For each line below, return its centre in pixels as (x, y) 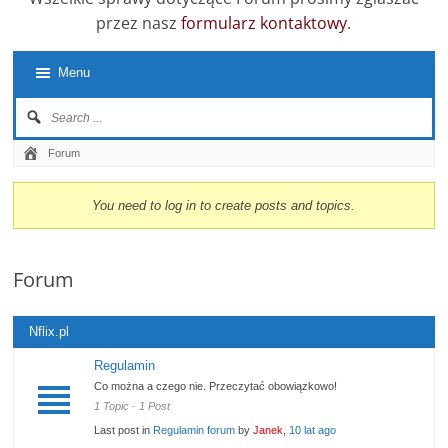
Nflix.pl (49, 332)
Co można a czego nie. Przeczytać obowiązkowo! (216, 386)
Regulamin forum (194, 430)
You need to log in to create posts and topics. (224, 206)
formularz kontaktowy (264, 23)
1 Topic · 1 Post (132, 406)
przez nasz (139, 23)
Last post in (124, 430)
